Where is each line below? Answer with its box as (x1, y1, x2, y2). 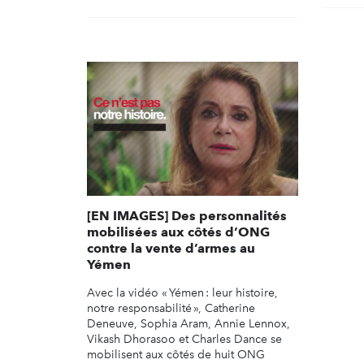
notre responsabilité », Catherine (87, 301, 255, 315)
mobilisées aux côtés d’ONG (87, 223, 270, 240)
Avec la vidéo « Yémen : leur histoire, (87, 285, 278, 300)
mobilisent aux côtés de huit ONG (87, 347, 265, 362)
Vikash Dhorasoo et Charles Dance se (87, 331, 282, 346)
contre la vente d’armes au (87, 240, 255, 256)
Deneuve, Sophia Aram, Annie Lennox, (87, 316, 290, 331)
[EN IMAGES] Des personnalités (87, 207, 287, 223)
